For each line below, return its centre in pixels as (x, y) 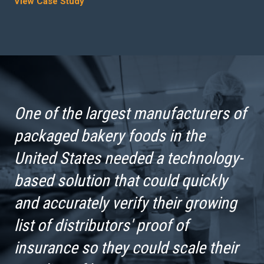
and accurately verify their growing (126, 203)
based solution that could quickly (121, 181)
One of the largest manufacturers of (130, 114)
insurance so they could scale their (126, 248)
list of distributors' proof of (101, 226)
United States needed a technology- (128, 159)
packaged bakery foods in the (110, 136)
